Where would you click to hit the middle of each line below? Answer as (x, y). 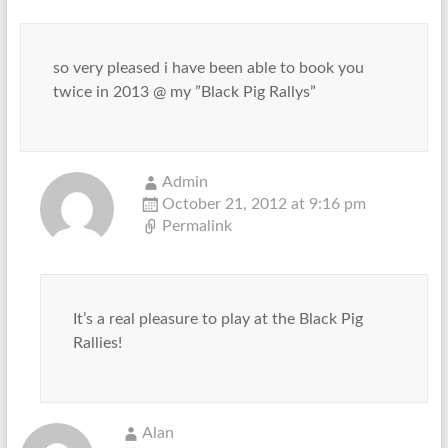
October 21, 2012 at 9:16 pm (263, 203)
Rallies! (97, 342)
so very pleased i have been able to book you (208, 67)
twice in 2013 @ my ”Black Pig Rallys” (184, 91)
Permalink (196, 225)
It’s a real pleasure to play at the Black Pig (217, 318)
